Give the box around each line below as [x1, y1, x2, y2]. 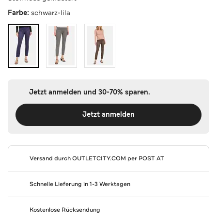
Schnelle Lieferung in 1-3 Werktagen [29, 180, 130, 188]
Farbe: [8, 8, 31, 17]
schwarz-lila [31, 8, 70, 17]
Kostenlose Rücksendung [29, 205, 100, 214]
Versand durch [29, 154, 72, 162]
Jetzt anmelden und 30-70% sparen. [29, 87, 150, 97]
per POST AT [125, 154, 164, 162]
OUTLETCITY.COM [72, 154, 126, 162]
